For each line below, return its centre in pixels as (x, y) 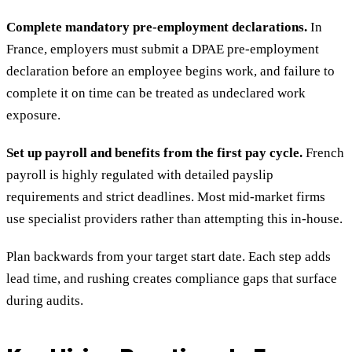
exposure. (33, 115)
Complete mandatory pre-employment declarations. (157, 27)
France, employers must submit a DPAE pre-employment (163, 49)
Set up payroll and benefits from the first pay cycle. (154, 153)
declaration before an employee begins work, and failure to (170, 71)
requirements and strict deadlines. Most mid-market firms (166, 197)
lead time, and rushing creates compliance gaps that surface (172, 279)
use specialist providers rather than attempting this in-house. (174, 219)
